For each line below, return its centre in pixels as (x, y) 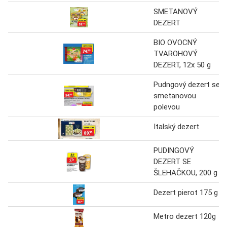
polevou (167, 107)
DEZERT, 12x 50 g (182, 65)
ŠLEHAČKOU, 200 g (185, 173)
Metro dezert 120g (185, 216)
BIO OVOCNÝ (175, 42)
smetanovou (175, 96)
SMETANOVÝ (176, 11)
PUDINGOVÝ (174, 150)
